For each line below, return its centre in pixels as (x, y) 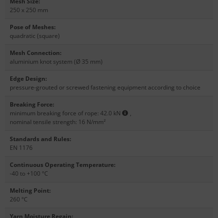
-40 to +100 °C (29, 174)
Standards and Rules (40, 139)
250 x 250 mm (29, 10)
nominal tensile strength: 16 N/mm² (58, 122)
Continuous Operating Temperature (62, 165)
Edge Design (27, 79)
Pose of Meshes (32, 27)
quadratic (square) (35, 36)
